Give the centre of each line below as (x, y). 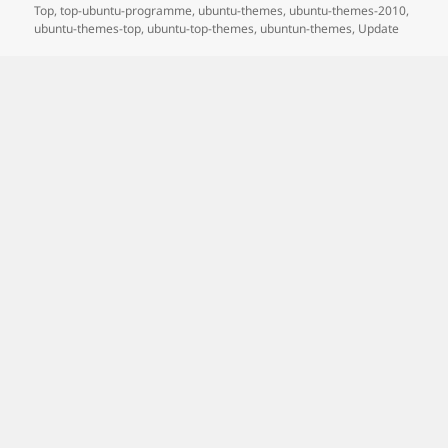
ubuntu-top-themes (201, 29)
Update (379, 29)
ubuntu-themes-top (88, 29)
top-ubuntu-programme (126, 11)
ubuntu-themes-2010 (348, 11)
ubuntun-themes (306, 29)
